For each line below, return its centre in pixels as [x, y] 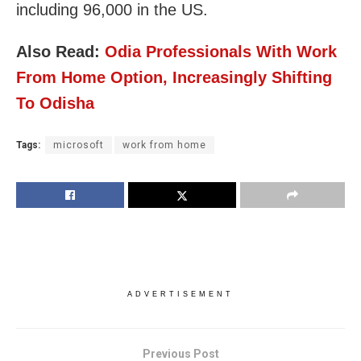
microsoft [79, 145]
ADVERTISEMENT [180, 294]
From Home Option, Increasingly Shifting [174, 77]
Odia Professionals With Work [221, 51]
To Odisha [55, 103]
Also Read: [60, 51]
